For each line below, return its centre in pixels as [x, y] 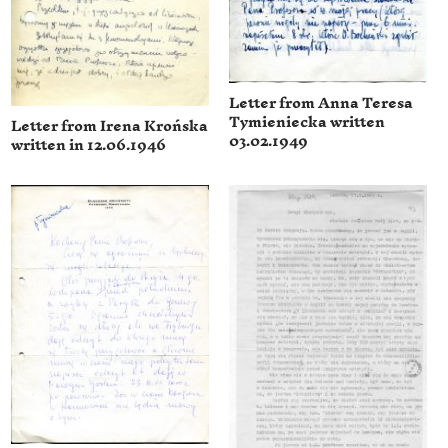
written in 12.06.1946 [89, 146]
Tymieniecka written [307, 122]
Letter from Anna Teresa [321, 103]
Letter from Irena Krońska [110, 127]
